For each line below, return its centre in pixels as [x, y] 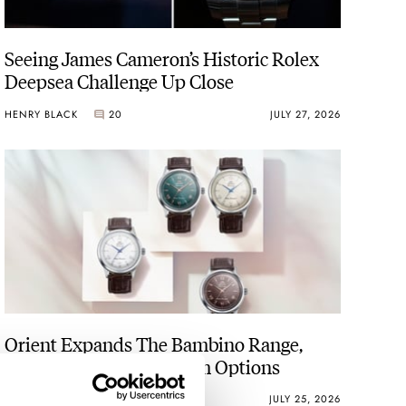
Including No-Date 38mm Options [143, 365]
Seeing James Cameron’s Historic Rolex [162, 58]
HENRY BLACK [42, 114]
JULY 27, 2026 [305, 114]
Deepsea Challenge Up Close [120, 81]
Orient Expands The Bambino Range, [154, 343]
